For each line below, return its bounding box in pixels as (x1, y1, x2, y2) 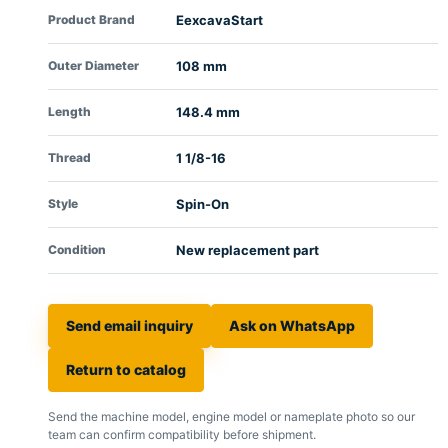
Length (48, 104, 91, 119)
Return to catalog (66, 361, 186, 378)
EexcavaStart (176, 12, 264, 28)
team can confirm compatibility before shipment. (48, 427, 316, 442)
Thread (48, 150, 91, 165)
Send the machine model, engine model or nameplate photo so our (48, 409, 415, 424)
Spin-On (176, 196, 230, 212)
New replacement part (176, 242, 320, 258)
